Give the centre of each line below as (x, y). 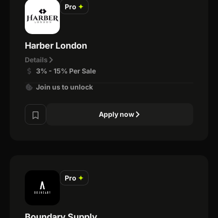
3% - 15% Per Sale (66, 71)
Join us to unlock (64, 87)
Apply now (116, 114)
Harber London (56, 45)
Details (36, 59)
